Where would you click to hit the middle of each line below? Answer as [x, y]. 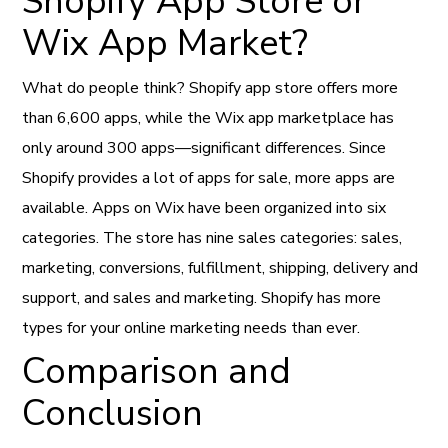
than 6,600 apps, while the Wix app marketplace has [208, 117]
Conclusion [113, 413]
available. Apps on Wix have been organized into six [204, 207]
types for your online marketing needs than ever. [191, 327]
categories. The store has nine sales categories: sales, [212, 237]
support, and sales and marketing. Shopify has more [202, 297]
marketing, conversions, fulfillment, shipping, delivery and [220, 267]
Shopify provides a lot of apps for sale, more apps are [209, 177]
